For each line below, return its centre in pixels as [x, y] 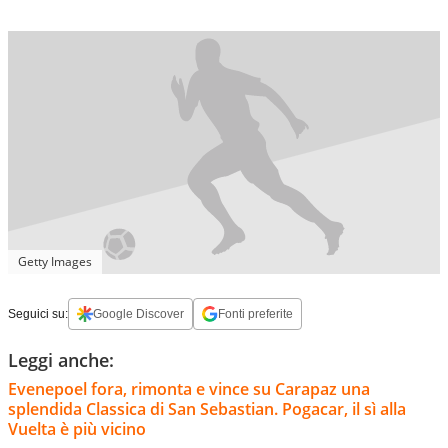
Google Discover [138, 313]
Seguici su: [38, 313]
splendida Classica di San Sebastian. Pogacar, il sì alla [207, 408]
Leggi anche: [61, 359]
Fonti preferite [255, 313]
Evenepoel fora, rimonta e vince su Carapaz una [189, 388]
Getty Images [55, 261]
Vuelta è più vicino [77, 428]
